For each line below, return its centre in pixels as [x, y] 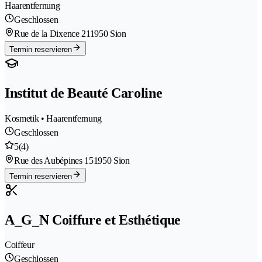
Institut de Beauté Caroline [84, 93]
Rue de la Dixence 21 [52, 33]
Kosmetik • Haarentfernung [53, 118]
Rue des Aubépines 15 [54, 160]
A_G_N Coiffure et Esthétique [93, 220]
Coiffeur [20, 245]
